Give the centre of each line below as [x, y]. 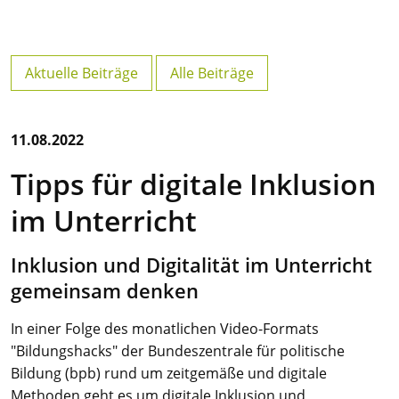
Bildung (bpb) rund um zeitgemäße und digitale [169, 373]
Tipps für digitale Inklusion [193, 184]
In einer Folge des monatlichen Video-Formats [165, 329]
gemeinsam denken [105, 291]
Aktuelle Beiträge [81, 73]
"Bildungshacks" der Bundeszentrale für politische [178, 351]
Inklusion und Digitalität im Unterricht [191, 265]
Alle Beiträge [212, 73]
